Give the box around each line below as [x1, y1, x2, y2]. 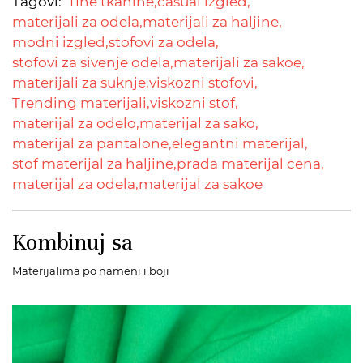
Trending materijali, [12, 95, 150, 111]
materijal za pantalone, [12, 135, 172, 152]
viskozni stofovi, [149, 75, 258, 91]
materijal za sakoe [139, 176, 263, 192]
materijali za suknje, [12, 75, 149, 91]
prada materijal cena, [177, 156, 324, 172]
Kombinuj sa [12, 228, 133, 256]
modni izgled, [12, 34, 109, 50]
